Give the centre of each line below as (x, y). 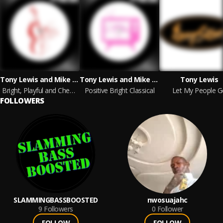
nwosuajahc (167, 200)
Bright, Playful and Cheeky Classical (72, 90)
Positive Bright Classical (119, 90)
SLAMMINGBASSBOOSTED (56, 200)
